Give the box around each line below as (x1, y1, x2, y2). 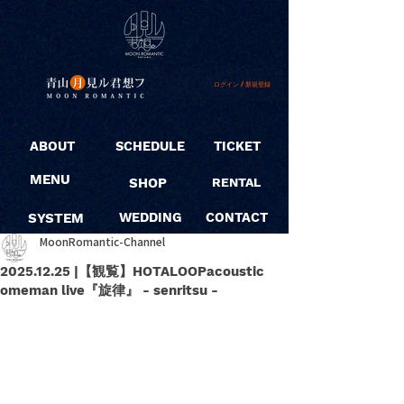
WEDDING (119, 210, 181, 225)
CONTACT (206, 210, 268, 225)
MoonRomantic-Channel (40, 234, 165, 250)
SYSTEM (28, 210, 84, 226)
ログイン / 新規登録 (214, 79, 271, 88)
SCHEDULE (115, 139, 185, 154)
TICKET (214, 139, 261, 154)
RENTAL (212, 175, 261, 189)
